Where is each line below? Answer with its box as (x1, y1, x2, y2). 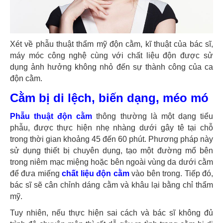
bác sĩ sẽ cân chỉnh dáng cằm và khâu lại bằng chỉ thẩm (10, 180, 213, 189)
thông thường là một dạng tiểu (92, 111, 214, 120)
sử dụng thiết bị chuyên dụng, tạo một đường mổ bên (10, 146, 213, 155)
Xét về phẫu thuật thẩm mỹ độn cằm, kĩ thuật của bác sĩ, (10, 39, 213, 48)
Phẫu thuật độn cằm (10, 111, 93, 120)
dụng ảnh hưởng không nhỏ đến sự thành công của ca (10, 62, 213, 71)
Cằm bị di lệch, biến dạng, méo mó (10, 91, 212, 105)
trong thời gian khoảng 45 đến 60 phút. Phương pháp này (10, 134, 213, 143)
